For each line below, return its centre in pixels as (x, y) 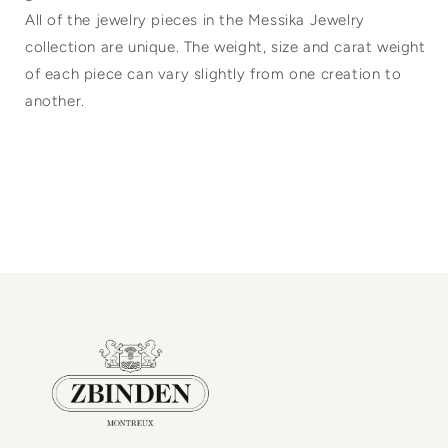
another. (55, 101)
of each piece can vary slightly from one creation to (213, 74)
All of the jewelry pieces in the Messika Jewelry (195, 20)
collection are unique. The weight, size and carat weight (225, 47)
